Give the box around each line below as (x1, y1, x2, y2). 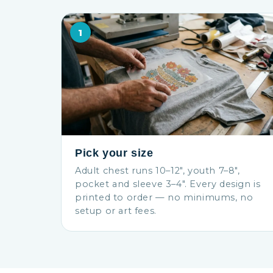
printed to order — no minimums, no (75, 192, 253, 203)
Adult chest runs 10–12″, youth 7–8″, (75, 165, 240, 176)
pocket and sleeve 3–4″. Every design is (75, 179, 261, 190)
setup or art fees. (75, 205, 157, 216)
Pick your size (75, 147, 154, 159)
